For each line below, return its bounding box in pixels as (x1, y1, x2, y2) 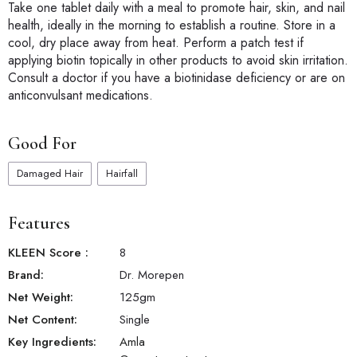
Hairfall (106, 166, 138, 182)
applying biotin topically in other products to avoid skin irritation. (8, 51, 348, 70)
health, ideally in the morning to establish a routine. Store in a (8, 16, 335, 35)
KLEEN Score (8, 244, 85, 262)
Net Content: (8, 311, 77, 329)
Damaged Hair (17, 166, 83, 182)
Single (120, 311, 150, 329)
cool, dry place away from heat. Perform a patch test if (8, 33, 304, 53)
